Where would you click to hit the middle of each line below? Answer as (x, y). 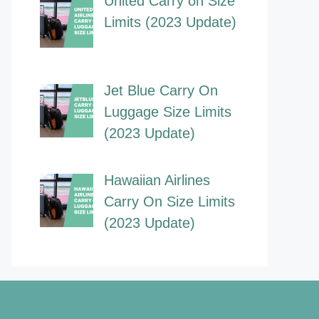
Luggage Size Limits (168, 112)
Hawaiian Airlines (157, 181)
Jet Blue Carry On (161, 91)
